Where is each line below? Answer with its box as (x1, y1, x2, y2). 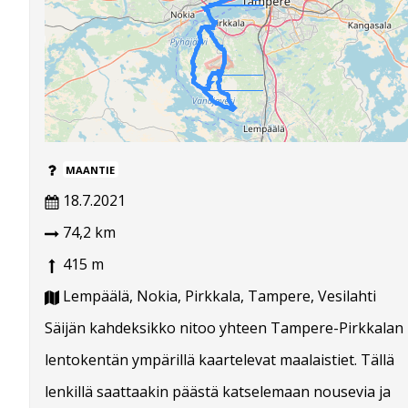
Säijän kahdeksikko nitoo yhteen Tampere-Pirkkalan (45, 318, 403, 339)
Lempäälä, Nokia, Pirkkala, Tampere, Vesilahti (59, 286, 376, 307)
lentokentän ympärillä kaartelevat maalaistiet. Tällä (45, 350, 394, 371)
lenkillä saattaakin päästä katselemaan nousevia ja (45, 382, 391, 403)
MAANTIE (66, 163, 116, 178)
